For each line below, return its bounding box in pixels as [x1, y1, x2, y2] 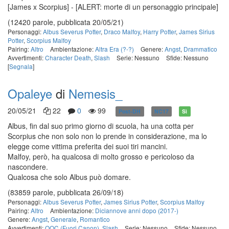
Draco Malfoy [104, 27, 140, 36]
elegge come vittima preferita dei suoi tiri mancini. [8, 141, 168, 151]
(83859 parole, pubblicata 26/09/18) [8, 187, 124, 197]
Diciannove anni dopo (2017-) [95, 206, 178, 215]
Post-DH [119, 107, 141, 115]
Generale [51, 215, 77, 223]
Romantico [80, 215, 110, 223]
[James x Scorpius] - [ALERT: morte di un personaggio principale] [8, 2, 218, 12]
